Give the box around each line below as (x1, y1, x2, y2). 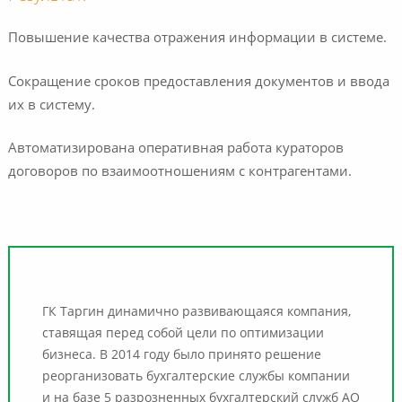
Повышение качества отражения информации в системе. (7, 32, 387, 47)
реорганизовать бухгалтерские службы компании (41, 370, 350, 383)
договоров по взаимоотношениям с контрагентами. (7, 166, 352, 180)
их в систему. (7, 99, 95, 113)
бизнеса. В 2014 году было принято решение (41, 348, 321, 362)
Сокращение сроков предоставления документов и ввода (7, 75, 389, 90)
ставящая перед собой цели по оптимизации (41, 327, 324, 340)
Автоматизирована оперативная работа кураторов (7, 143, 344, 157)
